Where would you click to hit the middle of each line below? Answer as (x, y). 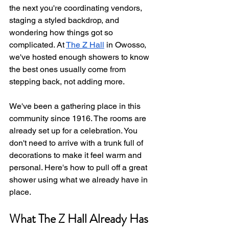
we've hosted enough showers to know (80, 57)
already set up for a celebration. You (74, 131)
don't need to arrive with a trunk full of (77, 143)
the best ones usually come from (68, 69)
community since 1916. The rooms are (79, 118)
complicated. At (38, 45)
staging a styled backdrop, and (65, 20)
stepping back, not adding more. (67, 82)
